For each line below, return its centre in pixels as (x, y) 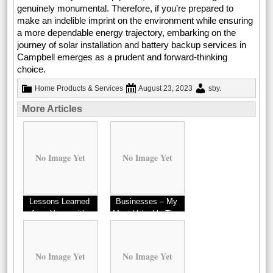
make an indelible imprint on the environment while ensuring (135, 21)
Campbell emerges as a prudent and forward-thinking (122, 57)
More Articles (52, 109)
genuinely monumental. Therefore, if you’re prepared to (126, 9)
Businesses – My (146, 202)
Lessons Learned (59, 202)
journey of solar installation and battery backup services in (132, 45)
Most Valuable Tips (146, 214)
